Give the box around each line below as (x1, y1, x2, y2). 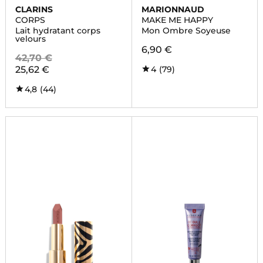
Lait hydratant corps (15, 25, 100, 36)
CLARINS (15, 4, 53, 15)
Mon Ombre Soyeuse (141, 25, 231, 36)
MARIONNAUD (141, 4, 204, 15)
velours (15, 33, 46, 44)
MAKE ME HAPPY (141, 15, 213, 25)
